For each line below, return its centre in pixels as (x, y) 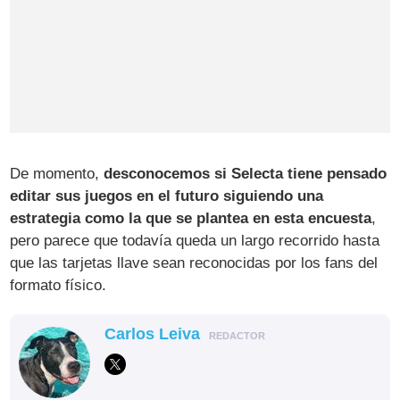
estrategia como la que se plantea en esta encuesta (191, 219)
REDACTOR (237, 336)
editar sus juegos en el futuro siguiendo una (167, 196)
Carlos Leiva (153, 334)
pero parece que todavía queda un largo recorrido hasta (195, 241)
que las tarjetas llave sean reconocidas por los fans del (194, 263)
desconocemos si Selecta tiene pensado (246, 174)
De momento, (57, 174)
